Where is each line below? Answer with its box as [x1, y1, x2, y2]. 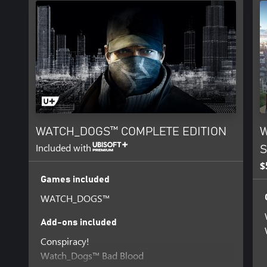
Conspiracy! [40, 234, 89, 247]
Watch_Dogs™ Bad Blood [40, 249, 144, 262]
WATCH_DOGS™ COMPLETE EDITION [36, 125, 226, 138]
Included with [36, 141, 91, 154]
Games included [40, 174, 110, 184]
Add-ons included [40, 217, 117, 227]
